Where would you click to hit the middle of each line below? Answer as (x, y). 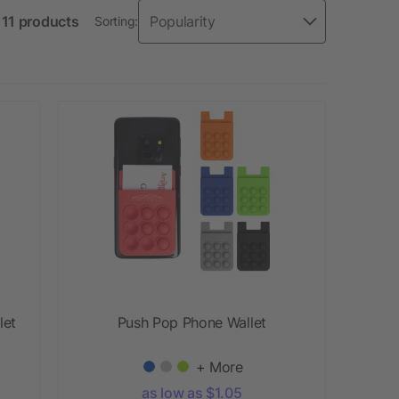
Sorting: (116, 21)
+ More (219, 366)
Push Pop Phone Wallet (191, 322)
